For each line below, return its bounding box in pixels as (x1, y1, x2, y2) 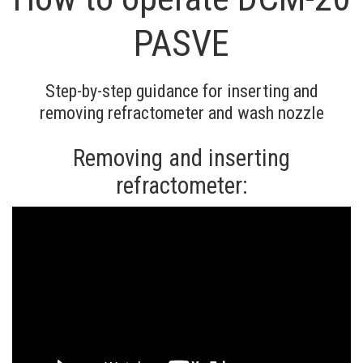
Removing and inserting (73, 144, 290, 173)
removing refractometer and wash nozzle (39, 101, 324, 123)
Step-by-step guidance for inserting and (45, 79, 318, 101)
